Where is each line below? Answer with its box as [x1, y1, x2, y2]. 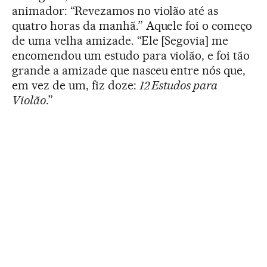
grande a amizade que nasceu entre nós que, [12, 63, 246, 77]
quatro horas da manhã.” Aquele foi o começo [12, 18, 253, 33]
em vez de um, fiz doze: [12, 77, 139, 92]
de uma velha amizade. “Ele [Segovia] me [12, 33, 229, 48]
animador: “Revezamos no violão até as [12, 3, 219, 18]
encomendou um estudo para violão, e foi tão [12, 48, 250, 63]
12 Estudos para [139, 77, 218, 92]
